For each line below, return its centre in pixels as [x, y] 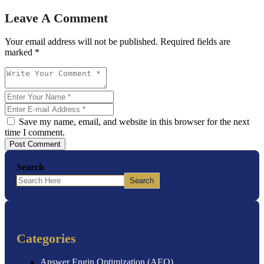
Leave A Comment [56, 18]
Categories [46, 238]
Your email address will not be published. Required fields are [118, 41]
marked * [22, 52]
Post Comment [35, 144]
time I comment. [35, 132]
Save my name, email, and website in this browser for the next [133, 121]
